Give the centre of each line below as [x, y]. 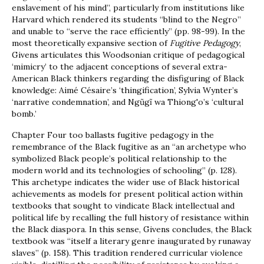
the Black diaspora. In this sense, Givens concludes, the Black [132, 230]
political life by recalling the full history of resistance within [130, 218]
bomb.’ [24, 114]
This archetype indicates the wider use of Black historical [126, 182]
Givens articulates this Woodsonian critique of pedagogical [128, 55]
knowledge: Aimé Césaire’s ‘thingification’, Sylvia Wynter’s [125, 90]
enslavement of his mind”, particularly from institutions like [128, 8]
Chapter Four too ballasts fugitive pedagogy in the [113, 135]
